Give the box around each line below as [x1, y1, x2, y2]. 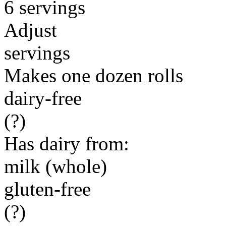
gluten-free [4, 178, 91, 200]
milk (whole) [4, 155, 107, 177]
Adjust [4, 19, 57, 41]
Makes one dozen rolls [4, 65, 183, 86]
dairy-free [4, 87, 82, 109]
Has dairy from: [4, 133, 129, 154]
